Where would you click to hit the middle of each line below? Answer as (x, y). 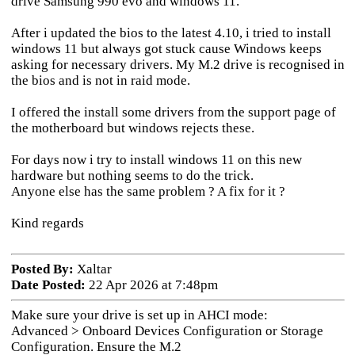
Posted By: (42, 269)
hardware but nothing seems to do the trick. (132, 176)
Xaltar (92, 269)
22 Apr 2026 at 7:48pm (151, 285)
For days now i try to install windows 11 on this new (156, 160)
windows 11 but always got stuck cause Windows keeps (166, 49)
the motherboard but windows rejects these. (132, 128)
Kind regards (47, 223)
